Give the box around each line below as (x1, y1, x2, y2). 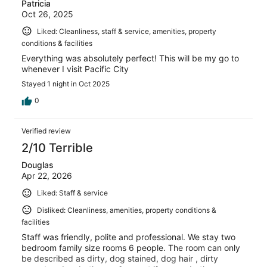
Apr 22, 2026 (21, 170, 72, 181)
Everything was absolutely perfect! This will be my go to (21, 53, 239, 64)
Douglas (21, 160, 54, 170)
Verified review (21, 126, 71, 136)
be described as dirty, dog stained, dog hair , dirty (21, 253, 218, 264)
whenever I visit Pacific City (21, 64, 129, 74)
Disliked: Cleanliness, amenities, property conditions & (37, 205, 216, 215)
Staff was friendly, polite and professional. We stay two (21, 232, 235, 243)
